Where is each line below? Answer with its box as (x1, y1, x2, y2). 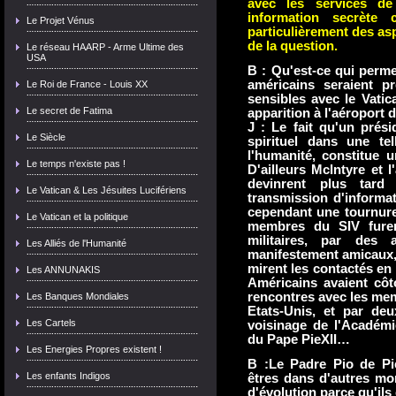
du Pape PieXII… (247, 332, 350, 346)
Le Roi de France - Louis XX (27, 79, 148, 89)
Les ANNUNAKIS (27, 264, 100, 275)
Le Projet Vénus (27, 15, 95, 26)
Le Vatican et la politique (27, 211, 128, 222)
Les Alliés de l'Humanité (27, 238, 126, 248)
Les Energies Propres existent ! (27, 344, 162, 354)
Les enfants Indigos (27, 370, 110, 381)
